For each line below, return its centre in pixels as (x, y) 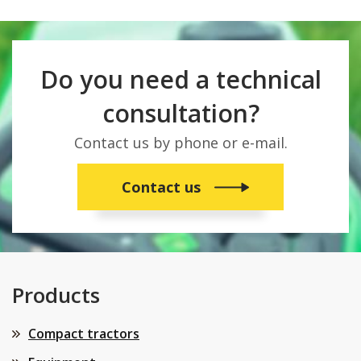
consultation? (180, 113)
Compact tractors (84, 334)
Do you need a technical (180, 79)
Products (56, 295)
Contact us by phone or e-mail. (180, 143)
